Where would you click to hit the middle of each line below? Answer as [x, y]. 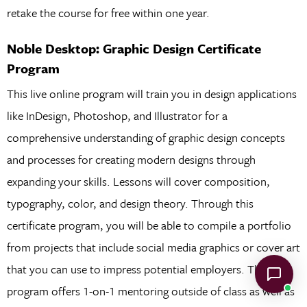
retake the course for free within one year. [108, 12]
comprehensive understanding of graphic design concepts [146, 138]
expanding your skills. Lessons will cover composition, [138, 182]
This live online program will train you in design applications [151, 94]
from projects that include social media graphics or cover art [153, 247]
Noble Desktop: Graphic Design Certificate [134, 49]
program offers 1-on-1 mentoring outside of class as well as [150, 291]
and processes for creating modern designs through [131, 160]
